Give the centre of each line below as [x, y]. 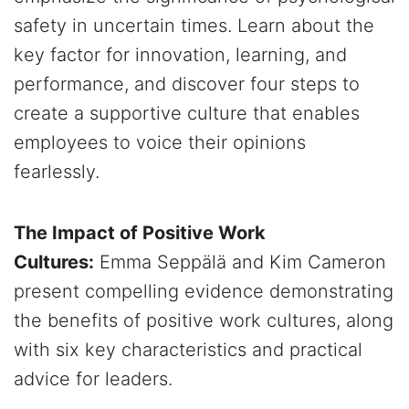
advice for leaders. [93, 379]
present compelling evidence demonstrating [204, 292]
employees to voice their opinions [160, 143]
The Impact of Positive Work [140, 233]
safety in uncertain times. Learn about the [194, 26]
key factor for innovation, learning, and [180, 55]
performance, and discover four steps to [187, 84]
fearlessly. [57, 172]
